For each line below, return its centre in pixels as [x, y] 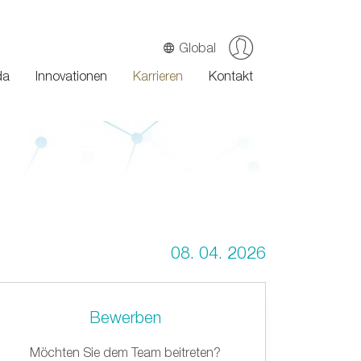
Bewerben [126, 317]
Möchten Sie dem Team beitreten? [126, 352]
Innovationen [71, 76]
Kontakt [231, 76]
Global [197, 48]
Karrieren [158, 76]
